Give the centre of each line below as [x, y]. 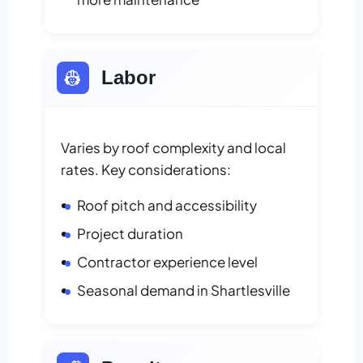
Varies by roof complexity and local [173, 148]
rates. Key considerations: [146, 170]
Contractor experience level [167, 262]
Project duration [130, 234]
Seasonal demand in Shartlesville [184, 290]
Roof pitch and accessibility [167, 205]
